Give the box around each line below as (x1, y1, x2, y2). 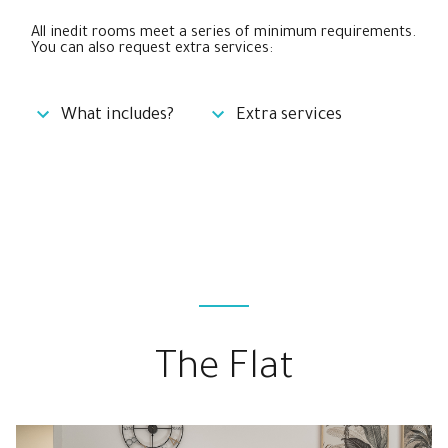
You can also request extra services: (31, 42, 274, 59)
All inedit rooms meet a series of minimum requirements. (31, 26, 417, 43)
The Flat (154, 349, 294, 392)
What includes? (61, 106, 175, 125)
